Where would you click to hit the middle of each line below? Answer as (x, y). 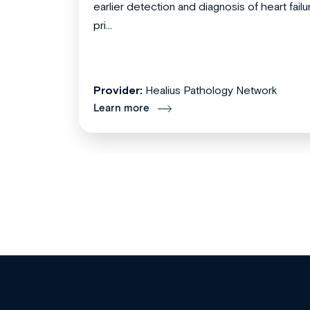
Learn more (121, 109)
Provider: (118, 90)
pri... (103, 25)
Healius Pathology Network (211, 90)
